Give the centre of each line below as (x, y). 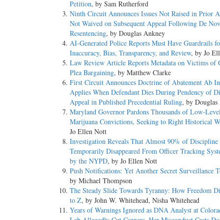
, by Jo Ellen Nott (132, 161)
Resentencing (88, 33)
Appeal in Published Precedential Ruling (126, 102)
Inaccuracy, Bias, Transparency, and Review (130, 53)
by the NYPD (89, 161)
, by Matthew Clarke (142, 72)
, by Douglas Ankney (136, 33)
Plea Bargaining (92, 72)
